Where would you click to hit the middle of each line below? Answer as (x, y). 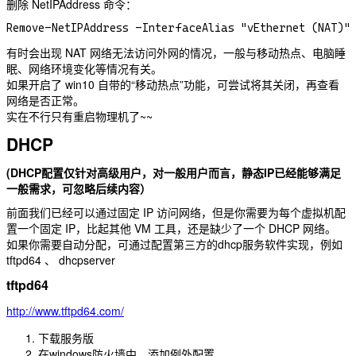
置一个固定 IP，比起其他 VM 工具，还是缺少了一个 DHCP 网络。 (171, 228)
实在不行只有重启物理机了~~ (79, 116)
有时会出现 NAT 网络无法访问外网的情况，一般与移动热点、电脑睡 (176, 53)
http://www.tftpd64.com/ (65, 311)
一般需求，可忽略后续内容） (79, 189)
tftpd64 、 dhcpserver (61, 260)
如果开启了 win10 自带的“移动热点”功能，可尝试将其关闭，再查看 (173, 85)
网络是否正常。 (45, 101)
